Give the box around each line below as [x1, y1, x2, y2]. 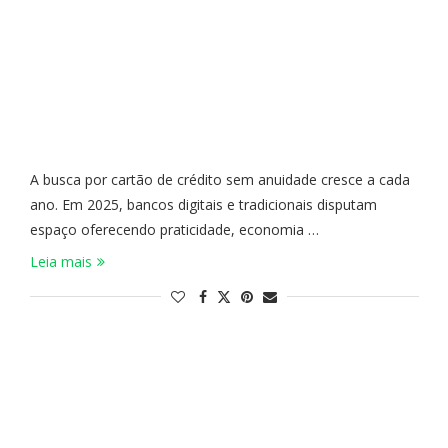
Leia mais [29, 252, 92, 271]
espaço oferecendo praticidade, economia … [29, 220, 319, 239]
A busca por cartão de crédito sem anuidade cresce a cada [29, 170, 410, 189]
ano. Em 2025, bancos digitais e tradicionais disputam [29, 195, 377, 214]
